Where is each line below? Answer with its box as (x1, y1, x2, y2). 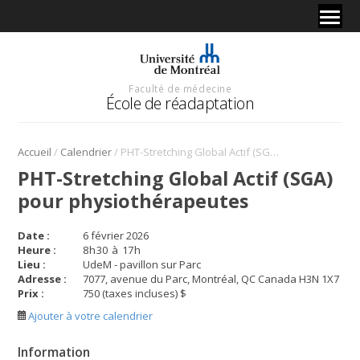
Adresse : (18, 271, 67, 286)
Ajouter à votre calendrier (26, 308, 153, 323)
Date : (18, 227, 51, 243)
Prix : (18, 285, 45, 301)
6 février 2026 (83, 227, 149, 243)
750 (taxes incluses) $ (83, 285, 187, 301)
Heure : (18, 242, 57, 257)
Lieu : (18, 256, 47, 272)
